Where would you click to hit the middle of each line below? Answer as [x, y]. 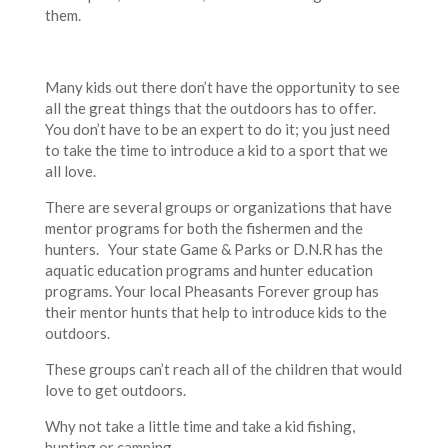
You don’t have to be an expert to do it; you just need [217, 129]
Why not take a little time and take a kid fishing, [199, 426]
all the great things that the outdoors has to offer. [210, 108]
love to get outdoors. [115, 390]
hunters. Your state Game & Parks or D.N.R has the [213, 249]
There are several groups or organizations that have [218, 207]
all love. [70, 171]
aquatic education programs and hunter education [208, 270]
